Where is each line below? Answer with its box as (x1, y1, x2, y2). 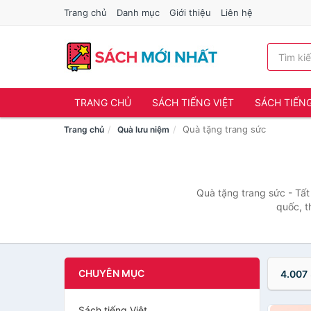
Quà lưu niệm (117, 124, 169, 135)
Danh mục (117, 7, 160, 18)
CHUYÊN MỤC (78, 267, 144, 279)
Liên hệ (221, 7, 253, 18)
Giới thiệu (169, 7, 211, 18)
